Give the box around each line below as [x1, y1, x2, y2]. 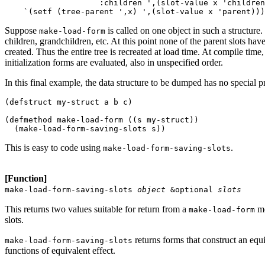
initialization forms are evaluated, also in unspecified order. [5, 57, 223, 67]
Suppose [5, 25, 39, 35]
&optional [166, 185, 218, 194]
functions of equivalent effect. [5, 245, 115, 256]
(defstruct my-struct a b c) [5, 97, 137, 106]
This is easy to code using [5, 142, 103, 153]
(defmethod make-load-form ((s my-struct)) [5, 115, 203, 124]
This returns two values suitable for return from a [5, 203, 189, 214]
